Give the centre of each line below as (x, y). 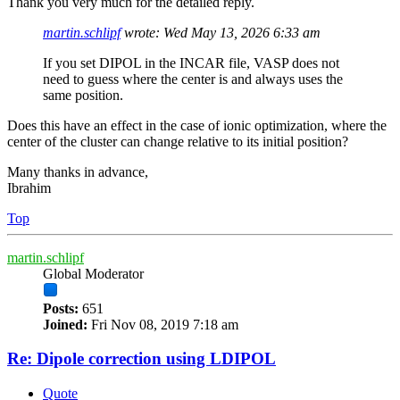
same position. (83, 95)
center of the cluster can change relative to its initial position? (178, 141)
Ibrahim (29, 187)
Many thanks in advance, (78, 171)
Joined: (65, 324)
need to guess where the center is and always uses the (193, 79)
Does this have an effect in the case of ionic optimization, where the (197, 125)
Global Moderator (93, 273)
